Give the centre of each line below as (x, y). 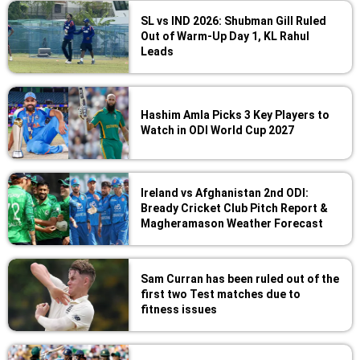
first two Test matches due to (221, 294)
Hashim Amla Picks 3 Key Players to (235, 115)
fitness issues (179, 309)
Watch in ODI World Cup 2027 (217, 130)
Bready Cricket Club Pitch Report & (234, 208)
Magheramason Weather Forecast (232, 223)
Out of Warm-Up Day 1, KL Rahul (225, 36)
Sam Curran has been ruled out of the (240, 278)
